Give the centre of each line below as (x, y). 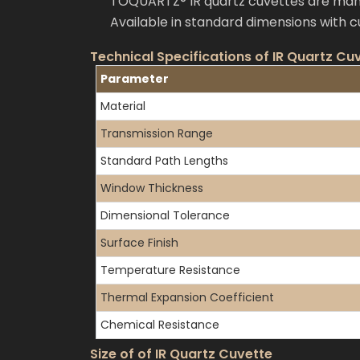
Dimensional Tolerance (165, 216)
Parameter (135, 79)
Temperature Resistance (170, 270)
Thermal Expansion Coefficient (187, 298)
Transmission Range (157, 134)
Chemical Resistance (160, 325)
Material (123, 106)
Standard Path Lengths (164, 161)
